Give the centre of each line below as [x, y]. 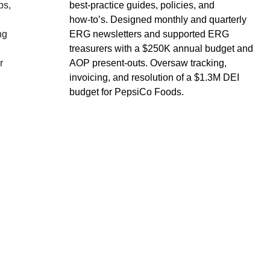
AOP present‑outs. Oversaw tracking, [149, 63]
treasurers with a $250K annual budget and [162, 49]
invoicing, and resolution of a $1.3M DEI [155, 77]
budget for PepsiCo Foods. [126, 92]
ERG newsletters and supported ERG [150, 34]
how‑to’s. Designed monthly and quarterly [159, 20]
